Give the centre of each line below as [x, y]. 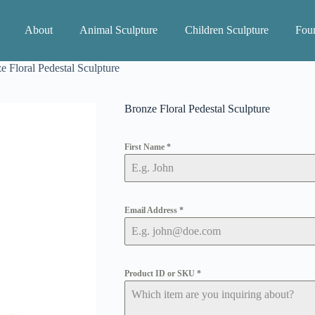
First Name [145, 147]
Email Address [152, 211]
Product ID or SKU [160, 274]
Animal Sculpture [119, 30]
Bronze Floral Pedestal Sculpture [197, 109]
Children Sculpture [226, 30]
